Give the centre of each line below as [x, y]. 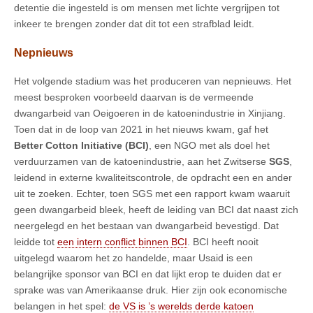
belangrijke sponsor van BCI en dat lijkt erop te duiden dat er [148, 274]
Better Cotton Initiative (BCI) [81, 146]
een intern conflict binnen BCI [122, 242]
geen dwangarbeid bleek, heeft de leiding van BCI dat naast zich [156, 210]
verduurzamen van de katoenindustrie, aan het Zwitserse [141, 162]
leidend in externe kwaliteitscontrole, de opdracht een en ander [153, 178]
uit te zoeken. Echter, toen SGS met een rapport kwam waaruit [152, 194]
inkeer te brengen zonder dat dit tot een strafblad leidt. [134, 23]
